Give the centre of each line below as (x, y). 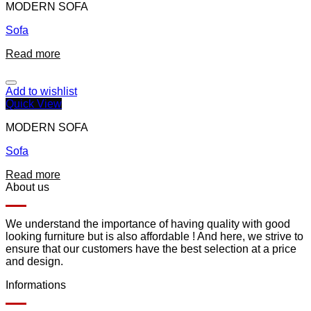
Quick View (34, 104)
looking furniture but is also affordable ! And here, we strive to (154, 237)
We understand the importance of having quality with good (148, 224)
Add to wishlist (41, 92)
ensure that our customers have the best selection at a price (151, 249)
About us (27, 187)
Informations (36, 285)
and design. (34, 262)
